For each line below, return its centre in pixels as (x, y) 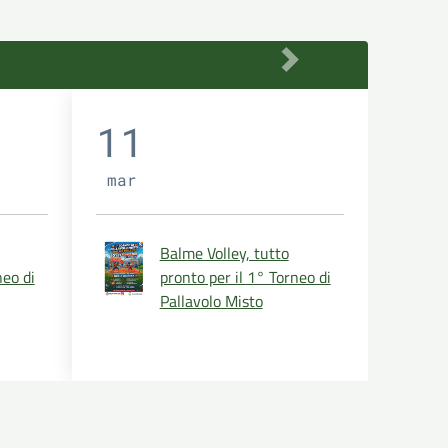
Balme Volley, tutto (224, 252)
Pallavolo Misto (211, 300)
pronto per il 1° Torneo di (245, 276)
